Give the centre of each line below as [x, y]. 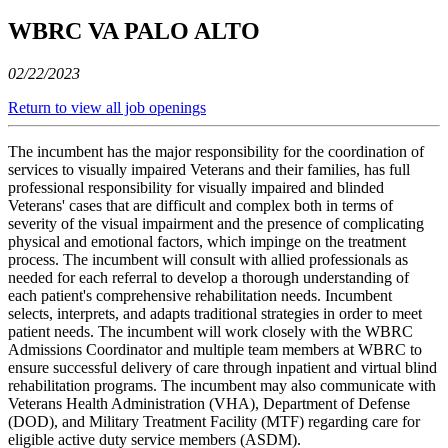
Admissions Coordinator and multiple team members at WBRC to [215, 349]
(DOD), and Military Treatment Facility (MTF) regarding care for [214, 421]
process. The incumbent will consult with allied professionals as [208, 259]
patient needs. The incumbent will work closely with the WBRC [210, 331]
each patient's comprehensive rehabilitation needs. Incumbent [200, 295]
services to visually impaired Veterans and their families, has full [209, 169]
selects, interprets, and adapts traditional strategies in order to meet [215, 313]
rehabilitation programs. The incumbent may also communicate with [222, 385]
